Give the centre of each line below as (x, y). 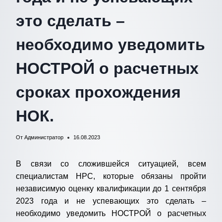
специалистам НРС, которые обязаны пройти (111, 176)
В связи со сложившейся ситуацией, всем (111, 164)
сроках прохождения (98, 92)
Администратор (44, 138)
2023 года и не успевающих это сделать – (111, 201)
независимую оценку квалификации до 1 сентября (111, 189)
